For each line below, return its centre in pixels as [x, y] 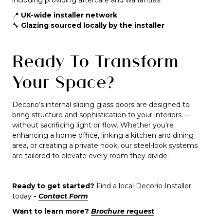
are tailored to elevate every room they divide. [91, 156]
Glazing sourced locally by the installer [93, 25]
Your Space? [64, 82]
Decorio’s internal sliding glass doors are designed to [101, 105]
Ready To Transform [95, 61]
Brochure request [123, 211]
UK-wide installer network [69, 15]
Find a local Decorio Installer [144, 186]
